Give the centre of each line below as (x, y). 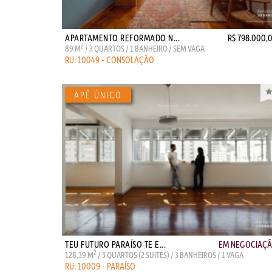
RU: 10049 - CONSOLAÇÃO (110, 60)
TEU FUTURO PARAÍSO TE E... (115, 244)
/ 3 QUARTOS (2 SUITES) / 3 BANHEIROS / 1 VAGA (170, 255)
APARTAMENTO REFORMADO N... (122, 38)
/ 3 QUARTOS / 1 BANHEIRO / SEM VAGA (144, 49)
